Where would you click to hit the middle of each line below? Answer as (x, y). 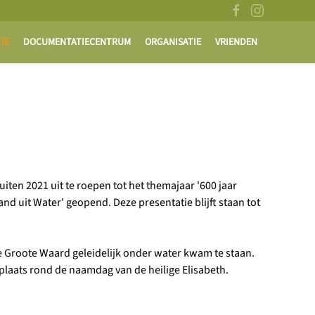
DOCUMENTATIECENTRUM (77, 42)
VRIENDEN (236, 42)
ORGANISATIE (173, 42)
